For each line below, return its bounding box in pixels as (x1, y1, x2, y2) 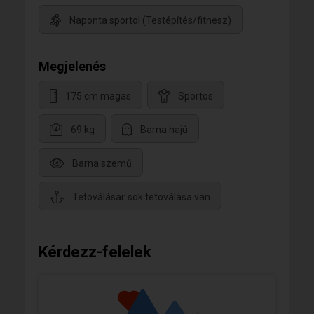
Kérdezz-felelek (39, 243, 151, 261)
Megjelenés (39, 59, 106, 74)
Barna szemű (72, 157, 132, 169)
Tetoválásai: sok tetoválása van (72, 191, 210, 203)
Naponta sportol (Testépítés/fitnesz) (69, 14, 231, 26)
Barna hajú (140, 123, 188, 135)
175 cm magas (65, 90, 131, 102)
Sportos (178, 90, 213, 102)
